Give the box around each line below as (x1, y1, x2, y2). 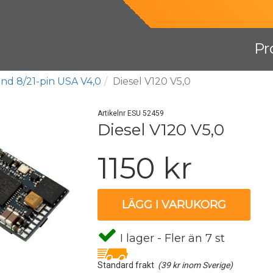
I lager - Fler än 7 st (117, 232, 225, 245)
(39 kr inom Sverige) (158, 260, 233, 270)
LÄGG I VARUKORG (122, 198, 227, 211)
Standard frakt (97, 260, 158, 270)
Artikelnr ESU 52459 (97, 109, 165, 118)
